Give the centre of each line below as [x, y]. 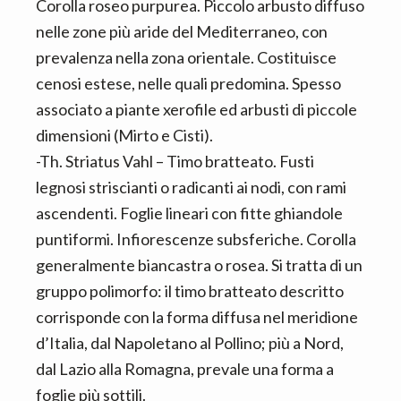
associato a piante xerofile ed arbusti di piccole [196, 109]
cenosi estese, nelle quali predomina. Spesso [188, 83]
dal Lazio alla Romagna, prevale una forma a [185, 369]
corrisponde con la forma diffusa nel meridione [197, 317]
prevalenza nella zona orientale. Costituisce [186, 57]
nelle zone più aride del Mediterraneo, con [182, 31]
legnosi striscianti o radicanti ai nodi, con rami [191, 187]
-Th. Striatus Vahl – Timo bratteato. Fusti [175, 161]
